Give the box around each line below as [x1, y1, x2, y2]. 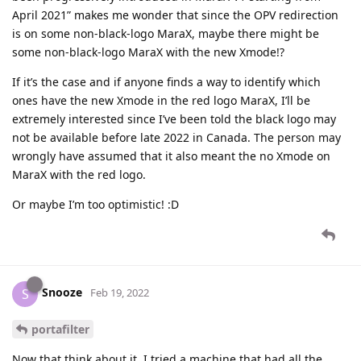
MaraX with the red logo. [12, 166, 146, 182]
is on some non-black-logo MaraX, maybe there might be [12, 25, 319, 41]
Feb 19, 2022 [90, 285, 149, 301]
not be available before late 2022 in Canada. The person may [12, 129, 341, 145]
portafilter [31, 322, 89, 338]
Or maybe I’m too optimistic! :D [12, 196, 179, 212]
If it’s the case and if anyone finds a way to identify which [12, 73, 321, 89]
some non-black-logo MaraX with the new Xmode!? [12, 44, 284, 60]
